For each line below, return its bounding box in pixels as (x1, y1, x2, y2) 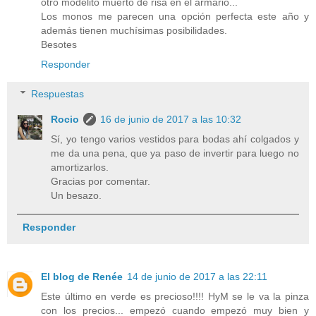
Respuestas (31, 87, 85, 99)
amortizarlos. (51, 161, 109, 173)
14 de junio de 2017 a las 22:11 (127, 271, 267, 283)
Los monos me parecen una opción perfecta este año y (41, 11, 309, 23)
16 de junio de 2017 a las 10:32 (100, 113, 242, 125)
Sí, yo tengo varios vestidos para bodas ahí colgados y (51, 133, 299, 145)
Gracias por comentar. (51, 175, 151, 187)
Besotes (41, 39, 77, 51)
